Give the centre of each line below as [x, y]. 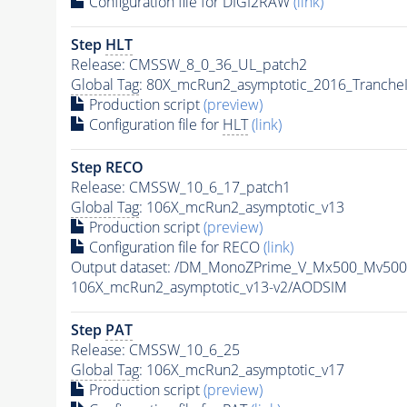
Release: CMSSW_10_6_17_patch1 [180, 187]
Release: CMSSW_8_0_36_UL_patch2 [189, 64]
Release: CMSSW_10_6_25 [155, 349]
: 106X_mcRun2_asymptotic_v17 [241, 369]
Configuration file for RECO [174, 247]
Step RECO [107, 167]
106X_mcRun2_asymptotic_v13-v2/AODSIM [208, 287]
